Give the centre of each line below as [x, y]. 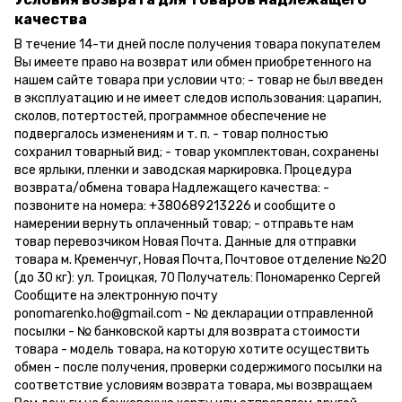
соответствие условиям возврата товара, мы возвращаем [193, 386]
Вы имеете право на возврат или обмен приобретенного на [193, 63]
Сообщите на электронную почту [116, 296]
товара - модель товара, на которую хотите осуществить [192, 350]
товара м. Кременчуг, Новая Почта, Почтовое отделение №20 [201, 260]
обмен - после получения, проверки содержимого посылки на [198, 368]
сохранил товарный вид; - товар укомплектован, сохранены [197, 153]
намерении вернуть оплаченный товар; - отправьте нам [184, 224]
